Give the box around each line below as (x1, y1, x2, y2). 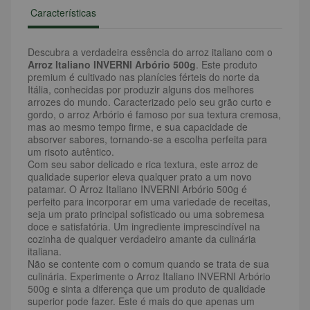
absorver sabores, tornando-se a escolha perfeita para (28, 132, 267, 147)
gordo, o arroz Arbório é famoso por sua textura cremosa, (28, 107, 281, 122)
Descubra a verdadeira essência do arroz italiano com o (28, 45, 273, 60)
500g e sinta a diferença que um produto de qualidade (28, 282, 266, 296)
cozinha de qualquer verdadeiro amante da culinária (28, 232, 256, 246)
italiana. (28, 244, 62, 259)
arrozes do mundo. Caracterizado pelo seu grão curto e (28, 95, 271, 109)
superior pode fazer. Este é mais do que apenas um (28, 294, 255, 309)
